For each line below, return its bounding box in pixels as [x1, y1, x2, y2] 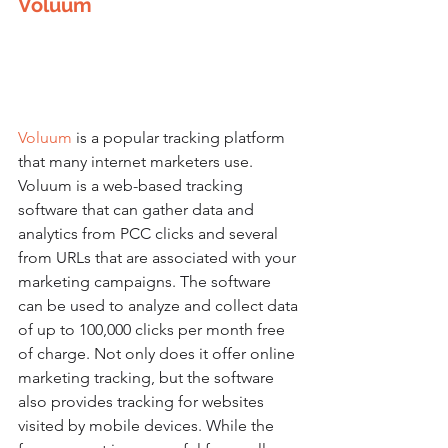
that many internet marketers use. [18, 151, 257, 171]
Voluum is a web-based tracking [18, 175, 247, 195]
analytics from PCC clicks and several [18, 223, 282, 243]
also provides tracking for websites [18, 391, 268, 411]
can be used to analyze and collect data [18, 295, 302, 315]
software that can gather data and [18, 199, 258, 219]
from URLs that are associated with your [18, 247, 300, 267]
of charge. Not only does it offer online [18, 343, 299, 363]
